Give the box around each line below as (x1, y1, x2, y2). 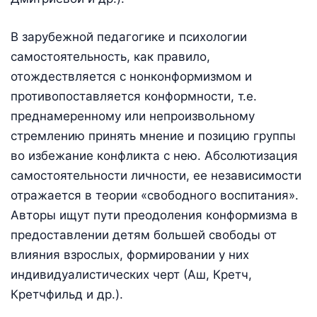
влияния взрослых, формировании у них (11, 247, 249, 262)
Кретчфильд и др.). (11, 287, 123, 301)
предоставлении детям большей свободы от (11, 227, 277, 242)
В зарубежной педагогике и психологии (11, 29, 247, 44)
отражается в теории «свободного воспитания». (11, 188, 299, 202)
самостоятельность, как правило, (11, 49, 210, 64)
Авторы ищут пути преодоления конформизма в (11, 207, 298, 222)
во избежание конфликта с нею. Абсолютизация (11, 148, 298, 163)
